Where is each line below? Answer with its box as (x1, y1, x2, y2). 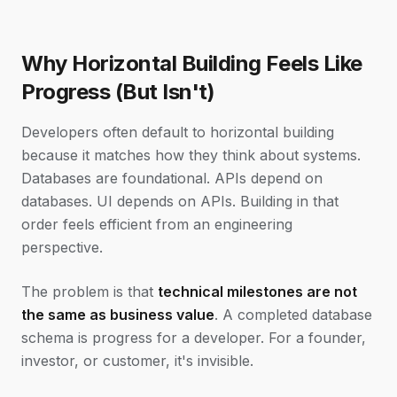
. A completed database (214, 306, 372, 323)
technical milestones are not (158, 283, 357, 300)
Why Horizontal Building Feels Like (21, 51, 362, 76)
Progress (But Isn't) (21, 79, 215, 105)
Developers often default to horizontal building (21, 123, 334, 141)
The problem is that (21, 283, 158, 300)
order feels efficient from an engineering (21, 215, 292, 233)
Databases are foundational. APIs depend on (21, 169, 323, 187)
